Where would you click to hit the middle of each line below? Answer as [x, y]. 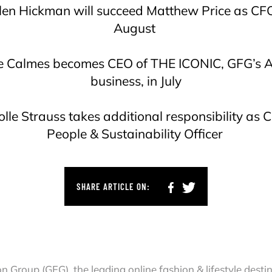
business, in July [136, 81]
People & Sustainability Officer [136, 134]
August [136, 28]
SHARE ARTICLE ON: [113, 186]
